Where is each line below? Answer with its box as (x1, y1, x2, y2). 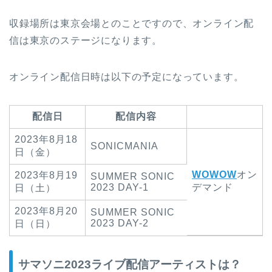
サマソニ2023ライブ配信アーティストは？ (18, 257, 241, 271)
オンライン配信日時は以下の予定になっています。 (9, 72, 244, 83)
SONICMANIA (90, 141, 158, 152)
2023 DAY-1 (90, 182, 149, 193)
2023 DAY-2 (90, 218, 149, 229)
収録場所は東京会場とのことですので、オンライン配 (9, 18, 254, 29)
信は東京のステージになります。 (9, 35, 162, 46)
